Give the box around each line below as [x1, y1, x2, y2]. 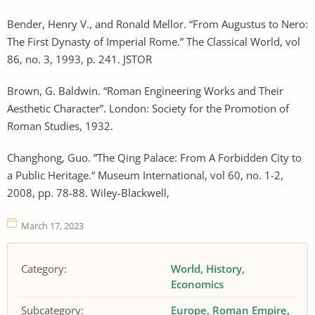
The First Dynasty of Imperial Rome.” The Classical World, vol [7, 34, 300, 49]
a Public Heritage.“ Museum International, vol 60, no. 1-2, [7, 167, 283, 182]
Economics [171, 277, 224, 291]
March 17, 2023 [21, 219, 84, 232]
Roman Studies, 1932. [7, 118, 113, 133]
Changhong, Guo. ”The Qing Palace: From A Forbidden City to [7, 150, 302, 165]
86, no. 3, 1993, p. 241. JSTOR [7, 51, 152, 66]
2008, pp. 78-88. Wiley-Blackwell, [7, 185, 169, 200]
